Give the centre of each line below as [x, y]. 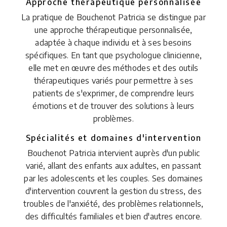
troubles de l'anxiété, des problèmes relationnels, [113, 203]
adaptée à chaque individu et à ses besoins [113, 42]
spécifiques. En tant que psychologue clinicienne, [113, 55]
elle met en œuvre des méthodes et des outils [113, 68]
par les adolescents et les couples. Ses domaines [113, 178]
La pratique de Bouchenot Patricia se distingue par [113, 17]
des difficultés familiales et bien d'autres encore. [113, 216]
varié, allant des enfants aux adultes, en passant [113, 165]
